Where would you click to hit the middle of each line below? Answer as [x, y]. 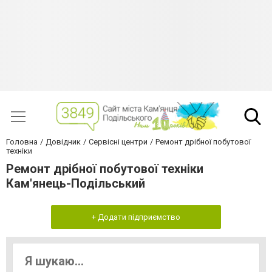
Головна [22, 142]
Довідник [63, 142]
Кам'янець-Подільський [76, 184]
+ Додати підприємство [136, 217]
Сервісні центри [118, 142]
